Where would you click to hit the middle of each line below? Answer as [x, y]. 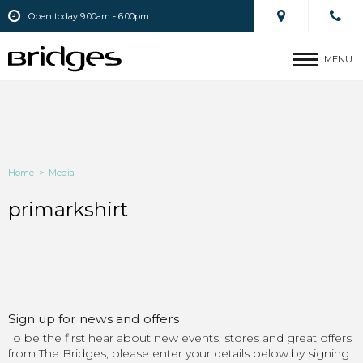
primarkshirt [68, 209]
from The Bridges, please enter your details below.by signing [179, 353]
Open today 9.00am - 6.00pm [89, 17]
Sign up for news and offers [94, 319]
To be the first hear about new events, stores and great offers [180, 337]
